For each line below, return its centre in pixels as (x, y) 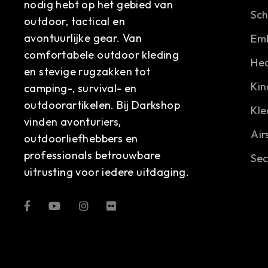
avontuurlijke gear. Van (83, 38)
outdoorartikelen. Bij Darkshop (102, 105)
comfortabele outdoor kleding (102, 55)
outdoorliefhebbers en (81, 139)
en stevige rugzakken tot (87, 72)
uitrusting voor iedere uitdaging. (107, 172)
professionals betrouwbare (92, 156)
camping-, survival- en (80, 89)
